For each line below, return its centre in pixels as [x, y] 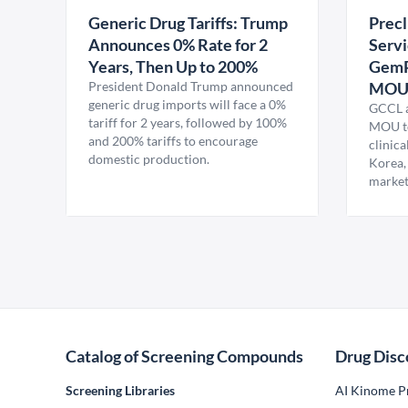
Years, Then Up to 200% [173, 66]
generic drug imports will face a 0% [187, 104]
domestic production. [149, 159]
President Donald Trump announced [191, 86]
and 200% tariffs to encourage [173, 141]
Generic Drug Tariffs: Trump [188, 23]
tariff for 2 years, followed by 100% [188, 122]
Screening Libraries [120, 390]
